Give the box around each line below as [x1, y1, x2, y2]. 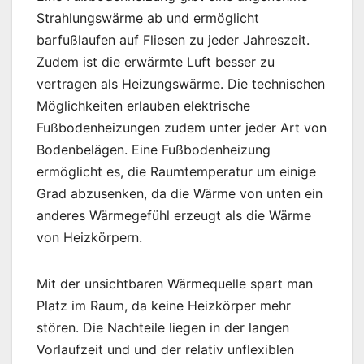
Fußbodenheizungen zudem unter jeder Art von [37, 119, 327, 136]
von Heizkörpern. [37, 229, 142, 246]
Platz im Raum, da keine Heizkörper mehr [37, 297, 291, 314]
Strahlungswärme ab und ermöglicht [37, 10, 259, 27]
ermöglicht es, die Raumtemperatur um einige [37, 163, 316, 180]
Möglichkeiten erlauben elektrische [37, 97, 250, 115]
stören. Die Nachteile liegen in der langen [37, 319, 289, 336]
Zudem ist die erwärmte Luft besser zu [37, 54, 275, 71]
